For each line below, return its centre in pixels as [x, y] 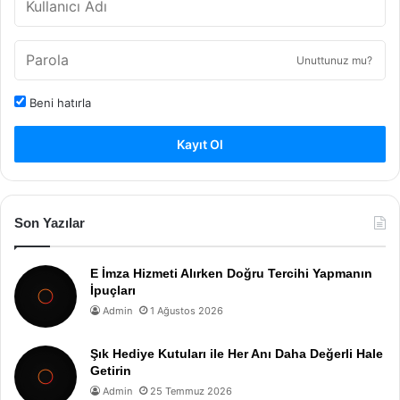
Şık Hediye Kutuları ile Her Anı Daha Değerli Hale [237, 353]
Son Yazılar [50, 222]
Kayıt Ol [200, 144]
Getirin [111, 370]
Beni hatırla [58, 102]
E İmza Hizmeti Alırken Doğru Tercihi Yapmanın [231, 273]
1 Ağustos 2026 [187, 310]
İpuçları [113, 290]
